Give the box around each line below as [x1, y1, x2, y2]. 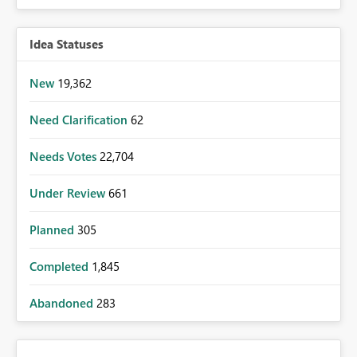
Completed [29, 257, 92, 274]
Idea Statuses [29, 35, 104, 52]
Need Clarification [29, 111, 131, 127]
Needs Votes [29, 147, 100, 164]
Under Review [29, 184, 108, 201]
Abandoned [29, 294, 96, 311]
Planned [29, 221, 77, 237]
